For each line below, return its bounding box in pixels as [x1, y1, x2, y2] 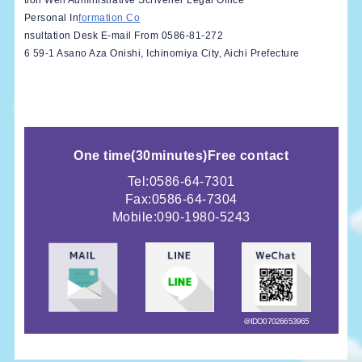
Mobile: [112, 210, 158, 225]
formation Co [78, 12, 141, 24]
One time [74, 149, 132, 163]
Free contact [207, 149, 289, 163]
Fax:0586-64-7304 [124, 192, 238, 207]
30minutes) [135, 149, 208, 163]
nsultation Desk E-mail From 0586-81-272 [23, 30, 224, 42]
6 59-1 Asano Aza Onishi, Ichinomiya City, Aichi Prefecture [23, 48, 300, 60]
